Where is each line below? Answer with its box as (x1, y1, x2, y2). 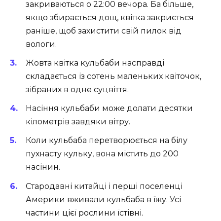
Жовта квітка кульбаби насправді (26, 58, 164, 68)
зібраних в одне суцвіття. (26, 84, 129, 94)
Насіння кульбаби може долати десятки (26, 104, 193, 113)
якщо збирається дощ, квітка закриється (26, 12, 194, 22)
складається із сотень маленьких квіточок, (26, 71, 201, 81)
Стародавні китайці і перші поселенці (26, 181, 183, 191)
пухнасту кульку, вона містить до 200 (26, 149, 179, 159)
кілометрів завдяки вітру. (26, 117, 130, 127)
